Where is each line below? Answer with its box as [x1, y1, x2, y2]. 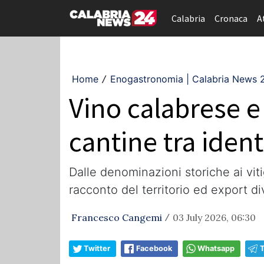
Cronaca [214, 12, 247, 24]
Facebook [136, 244, 172, 253]
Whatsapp [197, 244, 235, 253]
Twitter [84, 244, 110, 253]
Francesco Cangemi [71, 212, 162, 223]
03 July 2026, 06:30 [173, 212, 256, 223]
